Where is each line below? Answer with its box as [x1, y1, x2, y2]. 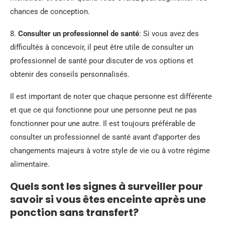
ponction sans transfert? [10, 205, 139, 219]
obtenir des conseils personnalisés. [10, 70, 130, 79]
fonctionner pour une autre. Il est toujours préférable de [10, 119, 195, 128]
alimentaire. [10, 160, 50, 169]
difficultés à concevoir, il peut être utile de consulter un [10, 43, 193, 52]
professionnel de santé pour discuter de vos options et [10, 56, 193, 65]
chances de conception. [10, 7, 90, 16]
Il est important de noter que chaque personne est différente [10, 92, 212, 101]
